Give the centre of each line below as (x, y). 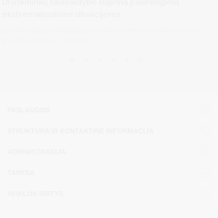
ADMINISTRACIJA (36, 152)
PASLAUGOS (28, 110)
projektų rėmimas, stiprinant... (49, 40)
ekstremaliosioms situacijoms (61, 14)
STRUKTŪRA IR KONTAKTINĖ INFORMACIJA (81, 131)
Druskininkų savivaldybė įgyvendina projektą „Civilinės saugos (101, 29)
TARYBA (21, 173)
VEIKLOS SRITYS (35, 194)
